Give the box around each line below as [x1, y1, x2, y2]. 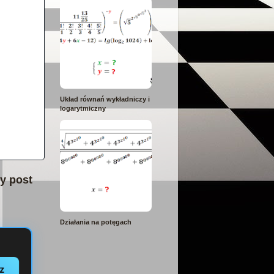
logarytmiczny [60, 104, 106, 112]
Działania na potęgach [60, 218, 131, 226]
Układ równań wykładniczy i [60, 95, 150, 103]
